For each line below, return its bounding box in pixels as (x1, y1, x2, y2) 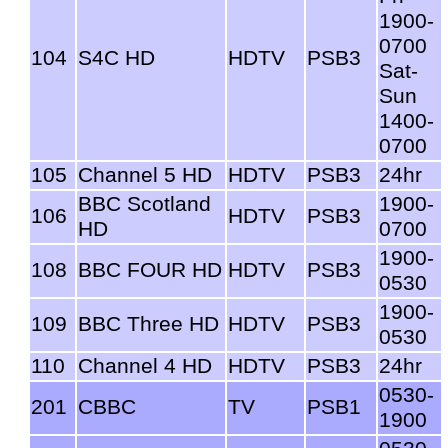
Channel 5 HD (78, 162, 212, 187)
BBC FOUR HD (78, 257, 222, 282)
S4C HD (78, 45, 155, 70)
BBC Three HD (78, 311, 219, 336)
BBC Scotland (78, 191, 211, 216)
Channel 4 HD (78, 353, 212, 378)
